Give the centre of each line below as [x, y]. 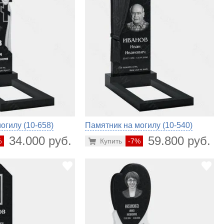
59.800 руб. [179, 141]
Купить [111, 141]
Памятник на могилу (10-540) [138, 125]
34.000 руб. [40, 141]
